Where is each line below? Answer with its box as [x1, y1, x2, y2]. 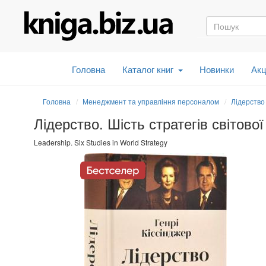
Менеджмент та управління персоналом [83, 96, 219, 106]
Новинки [199, 62, 235, 75]
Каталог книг [122, 62, 173, 75]
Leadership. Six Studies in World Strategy [34, 137, 167, 147]
